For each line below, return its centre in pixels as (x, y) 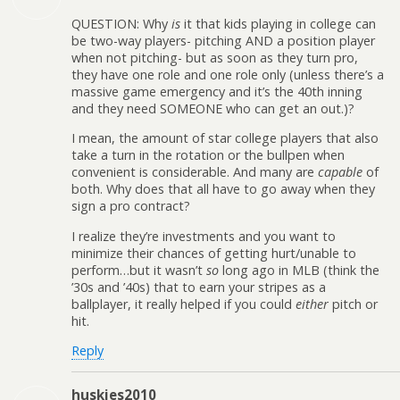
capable (340, 172)
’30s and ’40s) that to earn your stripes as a (199, 287)
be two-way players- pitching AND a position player (223, 40)
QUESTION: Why (121, 23)
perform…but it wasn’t (139, 270)
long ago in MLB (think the (299, 270)
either (312, 304)
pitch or (353, 304)
